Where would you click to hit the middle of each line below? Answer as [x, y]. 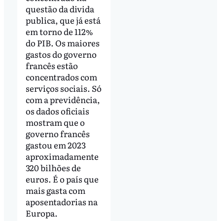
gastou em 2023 [55, 145]
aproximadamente [62, 156]
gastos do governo [61, 54]
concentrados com [61, 77]
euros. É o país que [62, 179]
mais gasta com [55, 190]
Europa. [41, 213]
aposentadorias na [61, 202]
